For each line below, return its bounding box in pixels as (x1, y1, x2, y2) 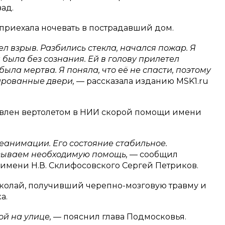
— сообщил (130, 150, 178, 160)
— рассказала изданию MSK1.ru (76, 76, 208, 86)
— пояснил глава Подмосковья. (53, 212, 186, 222)
